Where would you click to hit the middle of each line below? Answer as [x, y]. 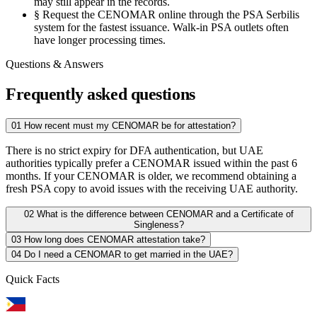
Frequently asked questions [100, 94]
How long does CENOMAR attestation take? [115, 239]
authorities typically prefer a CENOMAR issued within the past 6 [151, 163]
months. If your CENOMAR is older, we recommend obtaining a [151, 175]
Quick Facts [33, 279]
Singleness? [158, 224]
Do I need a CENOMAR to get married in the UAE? [128, 254]
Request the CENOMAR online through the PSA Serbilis [171, 14]
